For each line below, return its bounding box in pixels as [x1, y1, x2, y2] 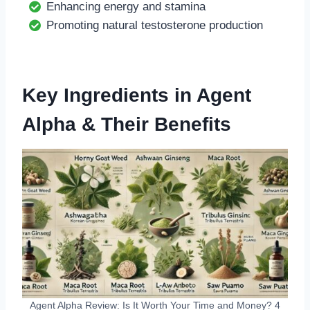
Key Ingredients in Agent [22, 84, 251, 106]
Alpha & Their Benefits [22, 113, 231, 135]
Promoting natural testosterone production [46, 19, 263, 32]
